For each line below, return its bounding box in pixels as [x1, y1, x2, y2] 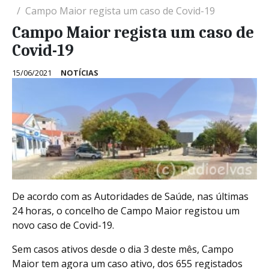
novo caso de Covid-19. [12, 218, 114, 232]
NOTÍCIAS [61, 67, 98, 79]
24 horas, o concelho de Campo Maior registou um [12, 204, 240, 217]
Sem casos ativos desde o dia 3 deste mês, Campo [12, 242, 234, 256]
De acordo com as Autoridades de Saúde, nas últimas [12, 189, 249, 203]
